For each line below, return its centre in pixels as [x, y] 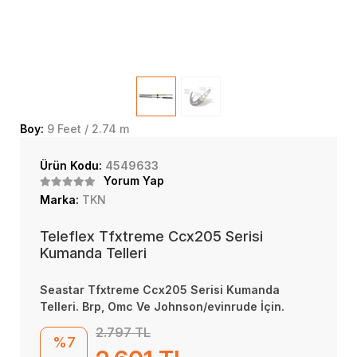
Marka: [61, 200]
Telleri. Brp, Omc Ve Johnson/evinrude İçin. [162, 306]
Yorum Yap [134, 180]
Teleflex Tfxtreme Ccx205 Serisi [151, 236]
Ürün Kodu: [73, 165]
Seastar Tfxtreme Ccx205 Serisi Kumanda [160, 290]
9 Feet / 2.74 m [88, 129]
